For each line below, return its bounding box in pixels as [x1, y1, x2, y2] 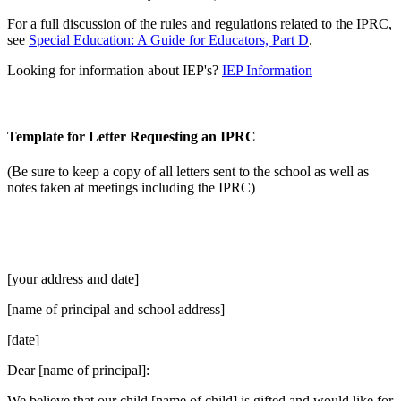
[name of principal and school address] [7, 301, 225, 317]
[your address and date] [7, 270, 139, 286]
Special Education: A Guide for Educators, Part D [29, 32, 309, 48]
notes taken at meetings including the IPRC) [7, 179, 255, 195]
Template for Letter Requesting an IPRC [7, 128, 256, 144]
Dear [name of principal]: [7, 362, 149, 378]
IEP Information [222, 63, 312, 79]
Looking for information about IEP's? [7, 63, 222, 79]
